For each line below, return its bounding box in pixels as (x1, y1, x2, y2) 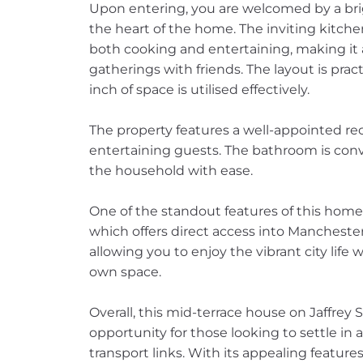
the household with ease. (88, 163, 253, 178)
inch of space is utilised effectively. (88, 82, 310, 97)
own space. (88, 264, 161, 280)
